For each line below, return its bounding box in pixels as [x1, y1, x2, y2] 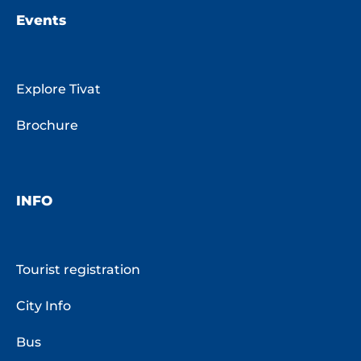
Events [16, 12, 66, 29]
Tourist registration [16, 261, 140, 277]
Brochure [16, 117, 78, 133]
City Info [16, 297, 71, 313]
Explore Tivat [16, 81, 101, 97]
